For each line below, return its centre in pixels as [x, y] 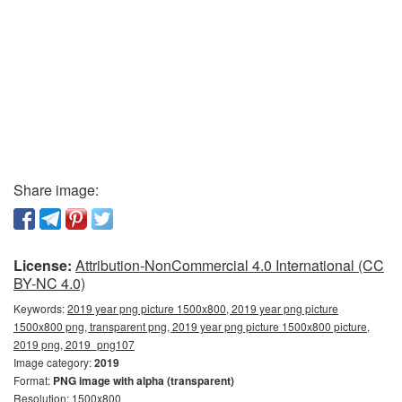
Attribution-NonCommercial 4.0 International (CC [230, 265]
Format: [33, 380]
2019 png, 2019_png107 [74, 344]
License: [43, 265]
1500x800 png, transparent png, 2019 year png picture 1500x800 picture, [192, 326]
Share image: [56, 189]
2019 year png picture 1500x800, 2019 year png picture [203, 308]
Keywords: [40, 308]
